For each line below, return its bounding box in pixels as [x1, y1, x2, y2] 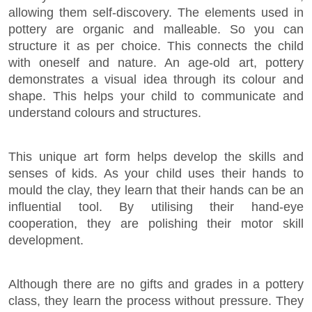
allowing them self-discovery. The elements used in [8, 6, 304, 19]
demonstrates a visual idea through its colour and [8, 72, 304, 86]
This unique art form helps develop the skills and [8, 150, 304, 164]
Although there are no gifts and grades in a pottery [8, 277, 304, 291]
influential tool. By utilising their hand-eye [8, 200, 304, 214]
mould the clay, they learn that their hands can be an [8, 183, 304, 197]
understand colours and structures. [8, 106, 201, 120]
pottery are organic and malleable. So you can [8, 22, 304, 36]
